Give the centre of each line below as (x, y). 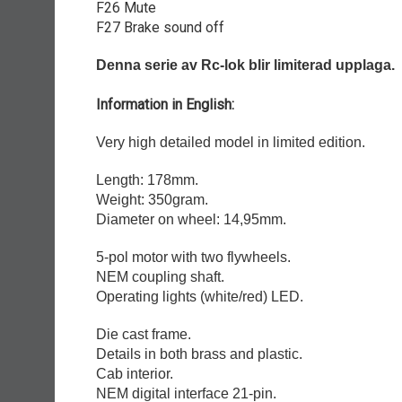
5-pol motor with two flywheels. (193, 258)
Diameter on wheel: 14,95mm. (191, 220)
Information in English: (165, 105)
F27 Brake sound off (160, 28)
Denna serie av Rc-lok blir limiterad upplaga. (245, 66)
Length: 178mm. (147, 180)
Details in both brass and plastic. (199, 354)
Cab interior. (135, 374)
